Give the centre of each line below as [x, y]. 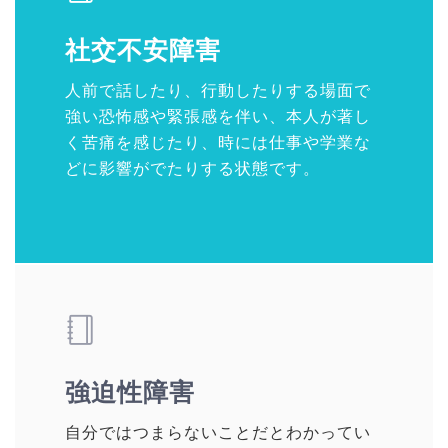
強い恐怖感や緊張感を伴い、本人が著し [218, 117]
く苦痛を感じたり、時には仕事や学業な [218, 143]
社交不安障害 [156, 50]
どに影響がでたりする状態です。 [192, 169]
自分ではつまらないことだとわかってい [218, 433]
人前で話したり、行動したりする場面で [218, 91]
